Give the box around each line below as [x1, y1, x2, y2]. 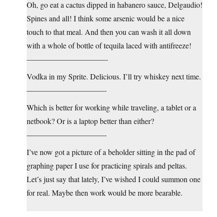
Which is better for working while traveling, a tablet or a [27, 102, 196, 113]
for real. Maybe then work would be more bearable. [27, 187, 183, 198]
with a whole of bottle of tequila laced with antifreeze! [27, 40, 191, 51]
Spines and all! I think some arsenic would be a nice [27, 13, 185, 24]
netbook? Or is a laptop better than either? [27, 116, 154, 126]
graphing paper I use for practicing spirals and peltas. [27, 160, 187, 171]
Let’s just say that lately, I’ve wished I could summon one [27, 174, 201, 185]
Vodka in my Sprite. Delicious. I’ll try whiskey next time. [27, 71, 201, 82]
